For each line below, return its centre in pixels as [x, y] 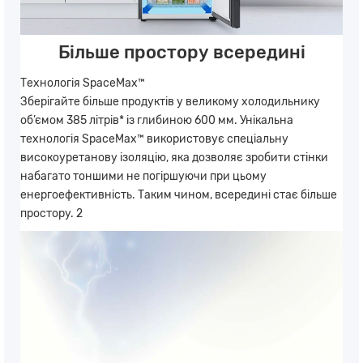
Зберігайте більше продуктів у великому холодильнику [170, 102]
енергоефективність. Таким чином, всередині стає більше [179, 195]
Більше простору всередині [181, 53]
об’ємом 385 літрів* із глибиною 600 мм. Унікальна [157, 121]
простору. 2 [51, 214]
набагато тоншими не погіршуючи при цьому [143, 177]
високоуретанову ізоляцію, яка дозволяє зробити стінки [174, 158]
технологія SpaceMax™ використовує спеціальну [154, 139]
